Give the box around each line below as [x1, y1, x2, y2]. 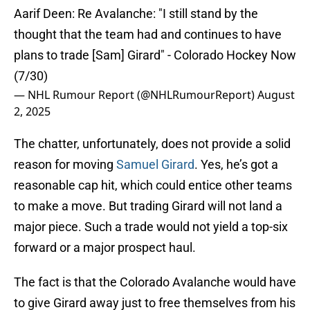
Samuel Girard [116, 157, 194, 172]
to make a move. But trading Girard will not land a [14, 199, 282, 214]
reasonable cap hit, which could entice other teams [14, 178, 292, 193]
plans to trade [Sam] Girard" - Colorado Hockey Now [14, 48, 296, 63]
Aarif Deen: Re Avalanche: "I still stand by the [14, 6, 258, 21]
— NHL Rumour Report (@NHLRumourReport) [14, 87, 257, 103]
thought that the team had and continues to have [14, 27, 282, 42]
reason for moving [14, 157, 116, 172]
